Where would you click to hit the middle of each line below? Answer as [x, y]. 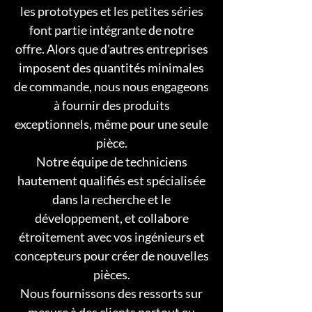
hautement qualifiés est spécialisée [111, 180]
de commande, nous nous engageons [111, 86]
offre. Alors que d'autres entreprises [111, 49]
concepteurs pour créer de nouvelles [111, 256]
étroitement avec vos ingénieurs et [111, 237]
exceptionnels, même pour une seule [111, 124]
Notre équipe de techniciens [111, 162]
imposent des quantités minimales [111, 68]
